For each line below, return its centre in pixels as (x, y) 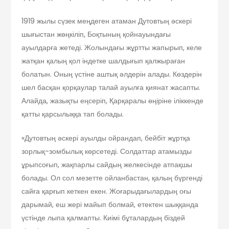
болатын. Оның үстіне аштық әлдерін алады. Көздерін (112, 74)
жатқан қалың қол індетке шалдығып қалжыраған (104, 61)
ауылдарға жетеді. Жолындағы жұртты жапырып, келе (112, 47)
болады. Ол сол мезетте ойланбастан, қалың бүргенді (112, 178)
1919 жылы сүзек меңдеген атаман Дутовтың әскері (107, 21)
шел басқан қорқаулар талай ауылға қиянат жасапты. (111, 87)
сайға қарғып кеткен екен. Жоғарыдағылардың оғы (107, 191)
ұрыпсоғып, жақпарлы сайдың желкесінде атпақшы (107, 164)
